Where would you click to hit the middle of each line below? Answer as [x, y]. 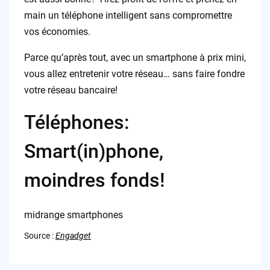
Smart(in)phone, [93, 151]
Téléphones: [76, 122]
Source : [39, 235]
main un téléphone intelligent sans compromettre [128, 15]
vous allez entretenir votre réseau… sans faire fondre [134, 74]
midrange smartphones [73, 215]
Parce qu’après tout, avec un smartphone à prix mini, [135, 57]
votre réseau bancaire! [71, 90]
